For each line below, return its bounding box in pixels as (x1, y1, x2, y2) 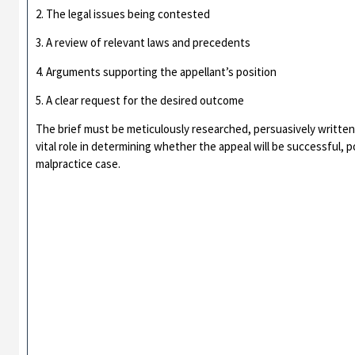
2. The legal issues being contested (36, 6, 211, 21)
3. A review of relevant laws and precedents (36, 35, 251, 51)
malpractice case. (36, 156, 121, 172)
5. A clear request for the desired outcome (36, 92, 245, 108)
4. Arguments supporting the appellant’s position (36, 63, 277, 79)
